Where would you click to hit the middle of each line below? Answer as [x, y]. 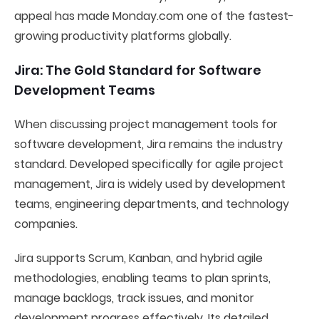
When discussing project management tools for [146, 124]
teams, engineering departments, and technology [152, 204]
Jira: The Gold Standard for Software [138, 70]
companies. [46, 224]
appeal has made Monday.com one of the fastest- [154, 16]
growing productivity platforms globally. [123, 36]
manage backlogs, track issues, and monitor [134, 298]
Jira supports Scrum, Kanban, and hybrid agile [138, 258]
